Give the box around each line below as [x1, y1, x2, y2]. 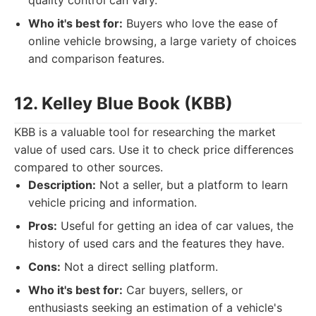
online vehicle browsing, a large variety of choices [28, 34, 296, 48]
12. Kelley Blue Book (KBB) [14, 93, 233, 114]
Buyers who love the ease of [123, 16, 278, 30]
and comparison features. [28, 51, 164, 66]
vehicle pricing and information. [28, 195, 197, 209]
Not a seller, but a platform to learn [96, 178, 288, 192]
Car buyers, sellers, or [123, 283, 243, 297]
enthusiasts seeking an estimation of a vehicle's [28, 300, 282, 315]
